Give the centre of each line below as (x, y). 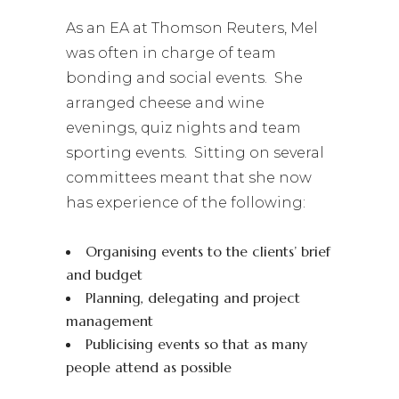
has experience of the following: (186, 203)
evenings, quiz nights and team (183, 128)
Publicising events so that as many (196, 344)
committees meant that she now (189, 178)
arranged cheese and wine (165, 103)
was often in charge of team (171, 53)
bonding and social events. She (184, 78)
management (110, 321)
